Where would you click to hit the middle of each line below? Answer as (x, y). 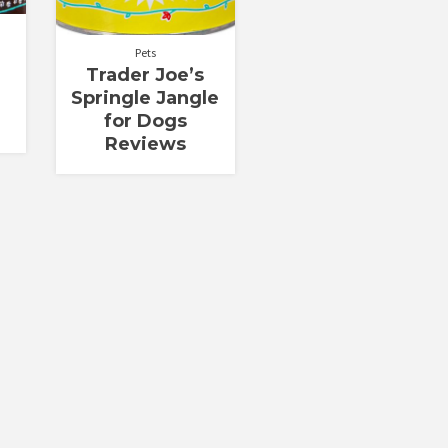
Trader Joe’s (145, 75)
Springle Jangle (145, 98)
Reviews (145, 144)
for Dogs (145, 121)
